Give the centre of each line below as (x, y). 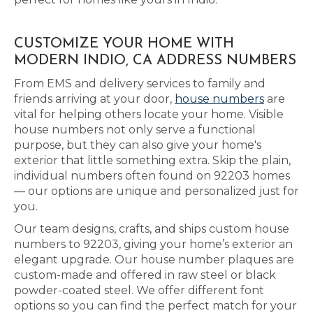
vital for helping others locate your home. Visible (149, 114)
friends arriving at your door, (94, 99)
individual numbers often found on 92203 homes (152, 176)
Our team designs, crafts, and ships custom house (152, 229)
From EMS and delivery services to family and (140, 83)
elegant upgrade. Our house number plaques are (154, 260)
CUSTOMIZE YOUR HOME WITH (124, 44)
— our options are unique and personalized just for (156, 191)
